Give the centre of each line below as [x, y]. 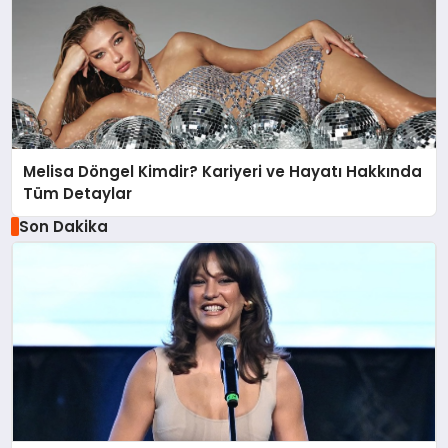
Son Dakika [63, 226]
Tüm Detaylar [78, 193]
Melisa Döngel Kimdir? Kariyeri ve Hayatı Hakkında [223, 171]
